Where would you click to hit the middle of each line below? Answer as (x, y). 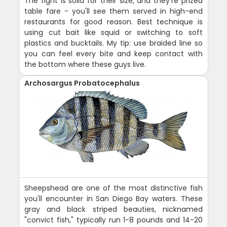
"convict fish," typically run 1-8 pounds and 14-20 (113, 220)
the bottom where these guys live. (85, 64)
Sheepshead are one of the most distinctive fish (113, 188)
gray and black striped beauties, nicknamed (113, 209)
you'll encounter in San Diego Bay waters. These (113, 198)
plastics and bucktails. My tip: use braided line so (113, 43)
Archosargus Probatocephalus (82, 83)
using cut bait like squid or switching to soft (113, 32)
